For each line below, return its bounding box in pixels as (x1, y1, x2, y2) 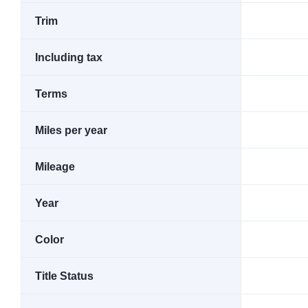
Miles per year (35, 124, 107, 136)
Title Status (35, 270, 93, 282)
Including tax (35, 52, 102, 63)
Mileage (35, 161, 75, 173)
